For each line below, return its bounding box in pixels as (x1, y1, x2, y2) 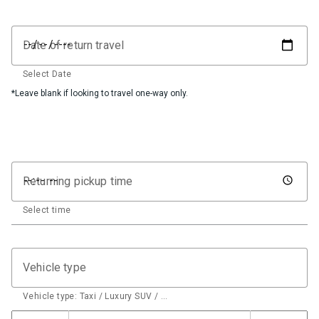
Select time (23, 204, 71, 215)
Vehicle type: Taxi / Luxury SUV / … (23, 291, 167, 301)
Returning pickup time (23, 174, 133, 188)
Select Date (23, 68, 72, 79)
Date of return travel (23, 38, 125, 52)
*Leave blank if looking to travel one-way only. (11, 88, 188, 98)
